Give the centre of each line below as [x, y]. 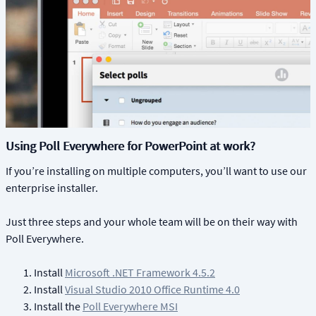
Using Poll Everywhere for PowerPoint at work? [130, 146]
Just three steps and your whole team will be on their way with [152, 222]
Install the [58, 306]
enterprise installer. [52, 188]
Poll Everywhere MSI [130, 306]
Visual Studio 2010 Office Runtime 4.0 [152, 290]
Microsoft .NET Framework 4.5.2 [140, 273]
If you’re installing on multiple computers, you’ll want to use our [156, 171]
